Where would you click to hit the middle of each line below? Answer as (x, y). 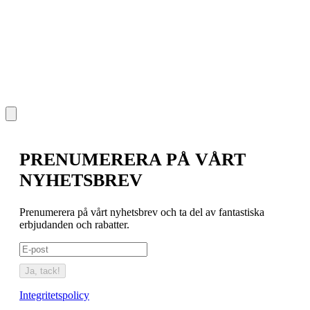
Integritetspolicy (54, 295)
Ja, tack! (43, 271)
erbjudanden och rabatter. (74, 224)
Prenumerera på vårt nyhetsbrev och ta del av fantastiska (142, 212)
